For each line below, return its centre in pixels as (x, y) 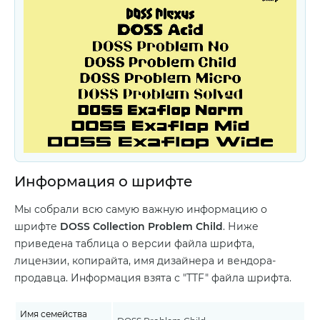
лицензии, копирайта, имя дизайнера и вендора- (145, 261)
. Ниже (241, 226)
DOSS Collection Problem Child (141, 226)
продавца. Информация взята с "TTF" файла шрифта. (153, 278)
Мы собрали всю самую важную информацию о (141, 209)
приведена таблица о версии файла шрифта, (134, 244)
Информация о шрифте (104, 181)
